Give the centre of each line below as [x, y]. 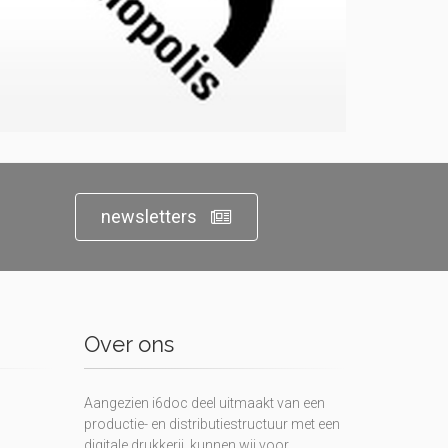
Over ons [128, 343]
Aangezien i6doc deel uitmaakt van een [204, 402]
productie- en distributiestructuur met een [211, 423]
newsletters [148, 216]
